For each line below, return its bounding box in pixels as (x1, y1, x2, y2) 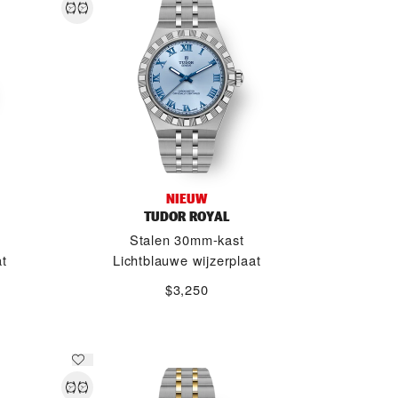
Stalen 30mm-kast (129, 230, 244, 249)
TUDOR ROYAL (144, 207, 230, 226)
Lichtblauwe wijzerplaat (113, 251, 261, 269)
